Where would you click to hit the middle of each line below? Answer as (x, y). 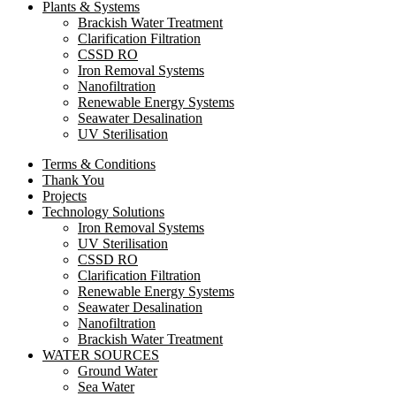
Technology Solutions (103, 212)
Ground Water (118, 371)
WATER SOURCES (101, 355)
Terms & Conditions (99, 164)
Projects (65, 196)
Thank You (73, 180)
